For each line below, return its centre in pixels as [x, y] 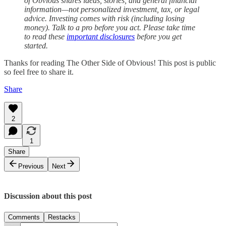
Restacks [62, 217]
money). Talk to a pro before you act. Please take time [110, 28]
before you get [158, 37]
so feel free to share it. [39, 72]
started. [36, 46]
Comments [24, 217]
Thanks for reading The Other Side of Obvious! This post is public [110, 63]
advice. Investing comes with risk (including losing [104, 19]
